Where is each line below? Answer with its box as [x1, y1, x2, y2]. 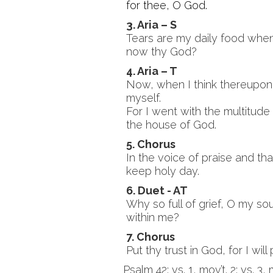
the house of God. [126, 118, 216, 131]
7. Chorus [126, 230, 175, 243]
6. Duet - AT [126, 184, 188, 197]
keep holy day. [126, 165, 199, 177]
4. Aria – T [126, 65, 177, 77]
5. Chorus [126, 138, 175, 151]
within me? [126, 211, 179, 224]
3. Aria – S [126, 18, 177, 31]
